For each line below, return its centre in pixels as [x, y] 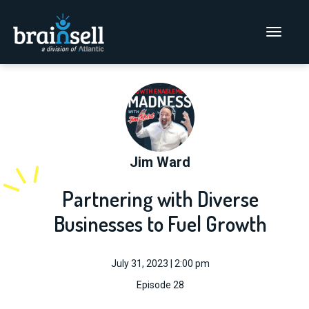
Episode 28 [160, 285]
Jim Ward [160, 162]
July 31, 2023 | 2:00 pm [160, 263]
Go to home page [47, 14]
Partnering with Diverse [160, 199]
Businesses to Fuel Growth [160, 223]
